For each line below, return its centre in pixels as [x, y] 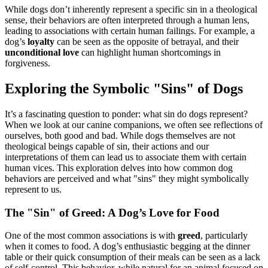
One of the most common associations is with [91, 236]
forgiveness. [28, 63]
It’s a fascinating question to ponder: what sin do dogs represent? [126, 114]
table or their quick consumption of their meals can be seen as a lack [133, 257]
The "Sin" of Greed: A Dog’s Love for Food [112, 212]
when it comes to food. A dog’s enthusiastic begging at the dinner [127, 246]
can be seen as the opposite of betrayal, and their [147, 42]
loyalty [41, 42]
